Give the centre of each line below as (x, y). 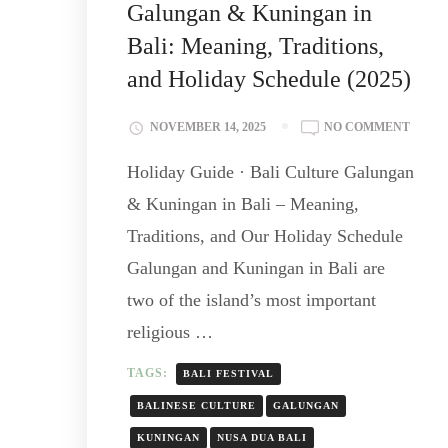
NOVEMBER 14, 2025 (208, 127)
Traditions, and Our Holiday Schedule (265, 236)
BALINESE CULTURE (196, 405)
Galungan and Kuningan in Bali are (256, 268)
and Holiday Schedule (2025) (269, 79)
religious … (170, 332)
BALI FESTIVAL (228, 373)
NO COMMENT (367, 127)
